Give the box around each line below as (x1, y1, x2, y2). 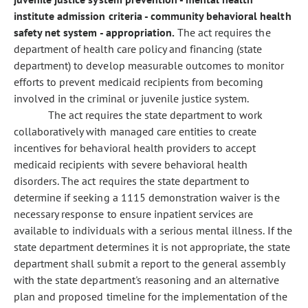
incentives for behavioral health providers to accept (14, 141, 256, 155)
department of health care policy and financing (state (14, 42, 263, 56)
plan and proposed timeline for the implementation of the (14, 289, 287, 303)
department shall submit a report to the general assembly (14, 256, 285, 270)
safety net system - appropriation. (14, 25, 175, 39)
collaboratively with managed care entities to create (14, 124, 257, 138)
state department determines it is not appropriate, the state (14, 240, 290, 254)
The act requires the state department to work (48, 108, 263, 122)
